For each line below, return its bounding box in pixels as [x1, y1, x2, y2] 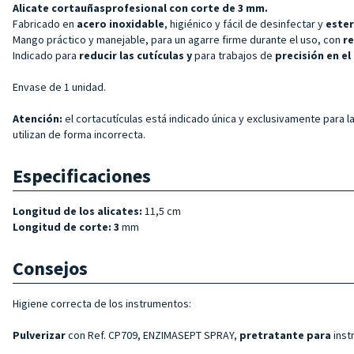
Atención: [13, 111, 62, 126]
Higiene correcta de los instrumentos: [13, 296, 191, 311]
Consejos [13, 255, 88, 281]
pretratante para [239, 327, 333, 342]
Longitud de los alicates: [13, 203, 142, 218]
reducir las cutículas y [79, 47, 194, 62]
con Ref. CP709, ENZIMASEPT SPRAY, [66, 327, 239, 342]
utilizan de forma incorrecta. [13, 126, 145, 141]
